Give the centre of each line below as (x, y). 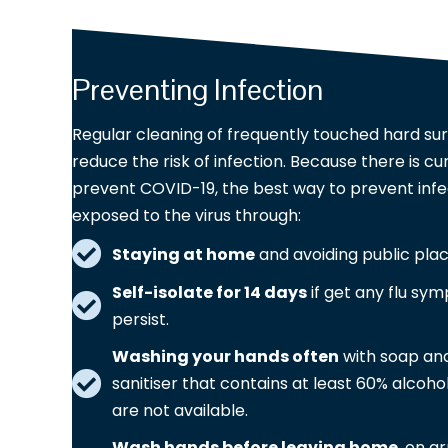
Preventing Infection (197, 90)
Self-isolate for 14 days (209, 293)
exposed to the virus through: (186, 216)
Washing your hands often (225, 357)
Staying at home (183, 254)
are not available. (180, 411)
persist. (140, 320)
